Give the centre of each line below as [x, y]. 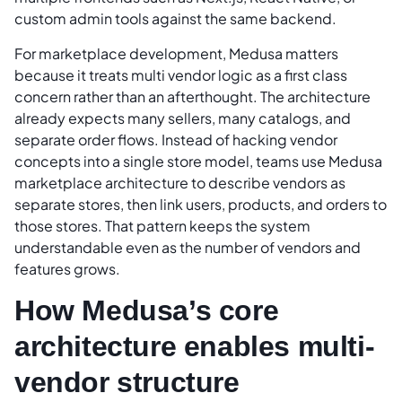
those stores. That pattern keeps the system [162, 225]
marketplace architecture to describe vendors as [180, 182]
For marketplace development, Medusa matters [176, 53]
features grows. [67, 268]
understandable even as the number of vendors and [188, 247]
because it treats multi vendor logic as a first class [181, 74]
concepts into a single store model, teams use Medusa [198, 161]
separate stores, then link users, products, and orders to [201, 204]
